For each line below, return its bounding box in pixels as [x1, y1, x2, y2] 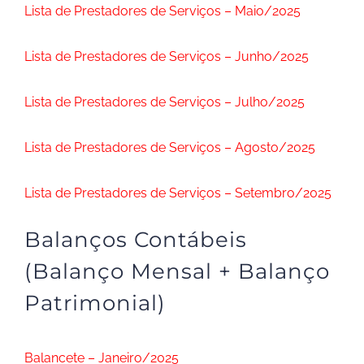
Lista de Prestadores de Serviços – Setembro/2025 [24, 185, 331, 201]
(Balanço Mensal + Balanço [24, 258, 330, 284]
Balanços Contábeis [24, 227, 247, 253]
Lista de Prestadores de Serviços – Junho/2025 [24, 49, 309, 64]
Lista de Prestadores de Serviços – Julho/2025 [24, 94, 305, 110]
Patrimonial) [24, 290, 166, 316]
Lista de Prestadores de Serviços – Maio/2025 [24, 3, 301, 19]
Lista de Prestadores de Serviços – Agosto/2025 [24, 140, 315, 155]
